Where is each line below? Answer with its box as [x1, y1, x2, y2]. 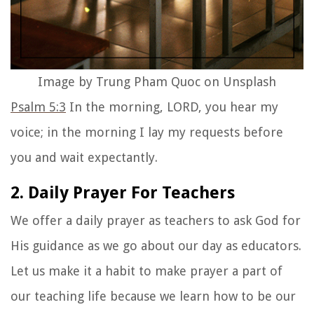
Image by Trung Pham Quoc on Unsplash [38, 74, 276, 89]
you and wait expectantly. [11, 149, 158, 165]
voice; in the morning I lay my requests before [11, 124, 283, 139]
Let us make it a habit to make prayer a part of [11, 263, 282, 278]
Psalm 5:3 [11, 99, 66, 114]
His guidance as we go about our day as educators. [11, 238, 301, 253]
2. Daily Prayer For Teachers [11, 182, 235, 203]
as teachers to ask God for [145, 212, 301, 228]
